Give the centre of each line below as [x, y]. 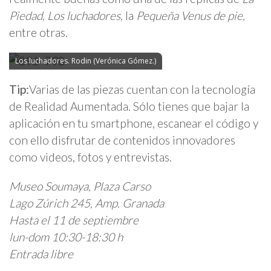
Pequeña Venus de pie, [191, 16]
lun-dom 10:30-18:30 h [66, 237]
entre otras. [38, 33]
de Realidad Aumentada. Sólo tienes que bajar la [129, 106]
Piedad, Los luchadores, [67, 16]
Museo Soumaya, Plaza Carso [80, 186]
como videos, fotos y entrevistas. [90, 157]
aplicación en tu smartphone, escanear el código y [134, 123]
